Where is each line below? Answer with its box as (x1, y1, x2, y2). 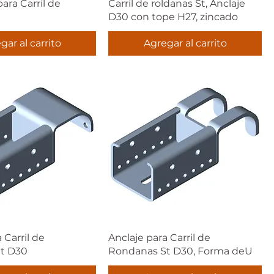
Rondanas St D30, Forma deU (108, 245, 253, 257)
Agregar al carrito (143, 37, 227, 49)
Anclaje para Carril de (108, 232, 210, 243)
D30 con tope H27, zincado (108, 11, 238, 23)
